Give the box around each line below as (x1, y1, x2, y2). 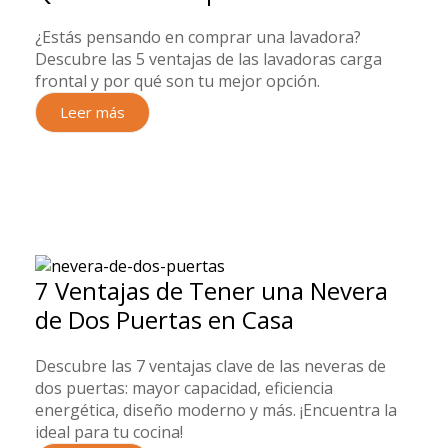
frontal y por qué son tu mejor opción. (35, 70, 320, 93)
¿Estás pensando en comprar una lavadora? (35, 26, 361, 49)
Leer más (60, 102, 125, 123)
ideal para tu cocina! (35, 420, 183, 443)
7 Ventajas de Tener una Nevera (35, 273, 388, 307)
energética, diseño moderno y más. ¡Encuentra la (35, 398, 397, 421)
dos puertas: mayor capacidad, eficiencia (35, 376, 333, 399)
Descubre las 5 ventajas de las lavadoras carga (35, 48, 382, 71)
